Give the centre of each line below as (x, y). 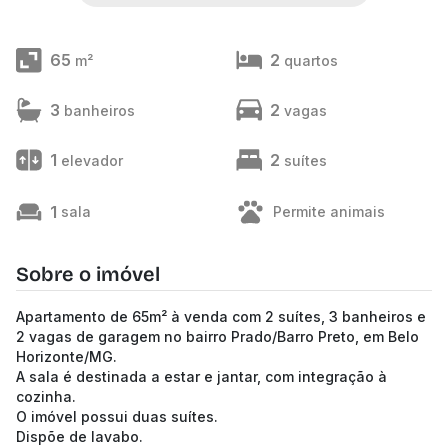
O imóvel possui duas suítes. (117, 416)
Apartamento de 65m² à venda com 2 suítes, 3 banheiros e (221, 316)
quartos (311, 60)
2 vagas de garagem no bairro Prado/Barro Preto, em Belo (217, 336)
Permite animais (329, 211)
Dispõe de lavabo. (79, 436)
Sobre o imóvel (88, 274)
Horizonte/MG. (66, 356)
